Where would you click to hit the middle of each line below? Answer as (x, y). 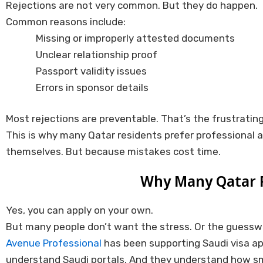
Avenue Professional (54, 243)
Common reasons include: (66, 21)
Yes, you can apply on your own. (80, 210)
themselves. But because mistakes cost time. (113, 152)
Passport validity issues (91, 71)
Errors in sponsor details (92, 87)
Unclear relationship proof (97, 54)
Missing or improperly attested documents (135, 38)
